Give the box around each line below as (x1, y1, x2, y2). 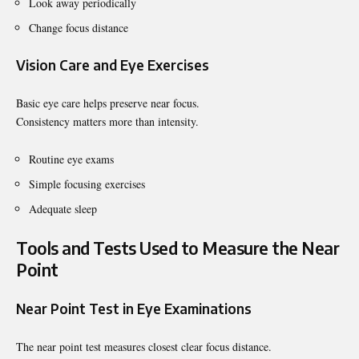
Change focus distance (29, 19, 128, 35)
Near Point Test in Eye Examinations (16, 299, 252, 317)
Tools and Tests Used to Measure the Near (16, 236, 339, 259)
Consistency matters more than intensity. (16, 113, 199, 129)
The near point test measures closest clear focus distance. (16, 338, 272, 354)
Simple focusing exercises (29, 175, 145, 192)
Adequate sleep (29, 200, 97, 216)
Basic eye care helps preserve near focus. (16, 95, 200, 111)
